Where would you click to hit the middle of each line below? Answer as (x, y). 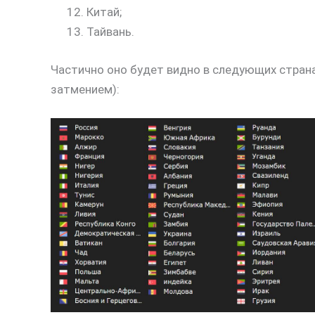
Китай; (104, 12)
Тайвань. (110, 32)
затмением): (85, 89)
